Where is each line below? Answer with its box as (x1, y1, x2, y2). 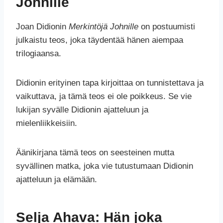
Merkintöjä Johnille (69, 22, 138, 32)
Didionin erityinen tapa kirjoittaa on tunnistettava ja (16, 78, 204, 88)
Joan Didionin (16, 22, 69, 32)
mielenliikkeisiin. (16, 118, 77, 128)
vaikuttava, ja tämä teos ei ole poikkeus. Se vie (16, 92, 192, 102)
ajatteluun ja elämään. (16, 175, 97, 185)
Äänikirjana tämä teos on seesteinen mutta (16, 148, 174, 158)
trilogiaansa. (16, 49, 61, 59)
